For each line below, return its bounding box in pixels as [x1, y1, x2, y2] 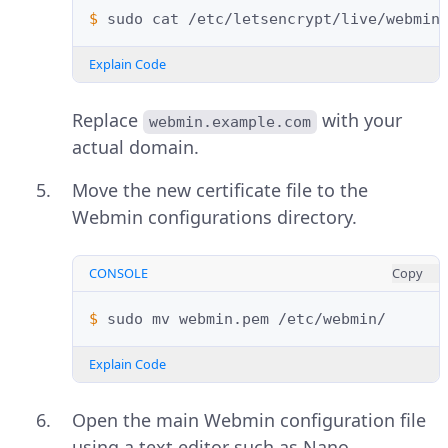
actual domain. [72, 135, 199, 160]
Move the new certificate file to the [72, 178, 368, 203]
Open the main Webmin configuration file [72, 408, 426, 433]
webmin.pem [179, 310, 269, 329]
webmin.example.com [149, 113, 312, 132]
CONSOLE [89, 264, 148, 283]
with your [317, 108, 408, 133]
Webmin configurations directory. [72, 205, 357, 230]
